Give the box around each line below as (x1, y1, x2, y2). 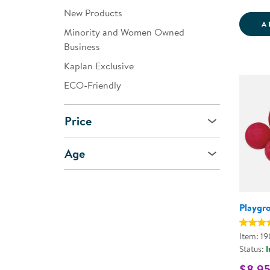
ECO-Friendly (64, 78, 121, 92)
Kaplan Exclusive (64, 59, 134, 72)
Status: (239, 242, 266, 255)
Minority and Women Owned (64, 25, 184, 39)
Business (64, 40, 100, 53)
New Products (64, 6, 122, 19)
